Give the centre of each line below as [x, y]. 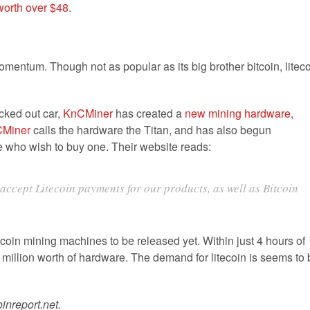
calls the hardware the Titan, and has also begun [151, 130]
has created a [149, 113]
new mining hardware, [239, 113]
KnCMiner [88, 113]
